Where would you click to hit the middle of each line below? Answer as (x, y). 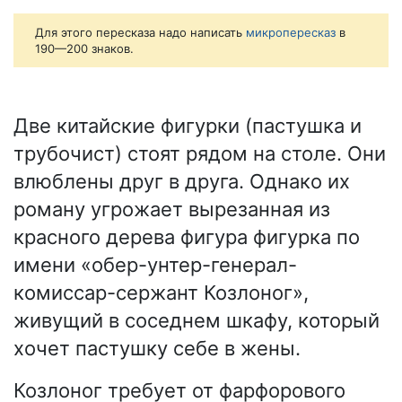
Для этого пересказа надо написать (140, 33)
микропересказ (291, 33)
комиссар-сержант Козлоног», (161, 293)
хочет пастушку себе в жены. (157, 349)
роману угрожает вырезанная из (172, 210)
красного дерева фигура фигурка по (187, 237)
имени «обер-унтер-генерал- (155, 265)
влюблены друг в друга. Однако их (182, 182)
